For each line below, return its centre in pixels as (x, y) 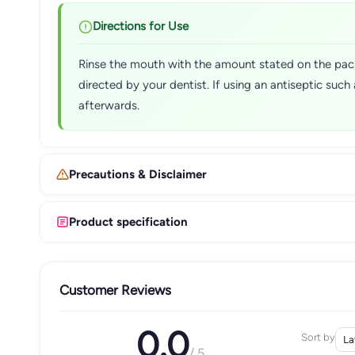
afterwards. (109, 105)
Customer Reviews (115, 290)
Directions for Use (141, 26)
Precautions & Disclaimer (138, 174)
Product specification (128, 221)
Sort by (318, 337)
